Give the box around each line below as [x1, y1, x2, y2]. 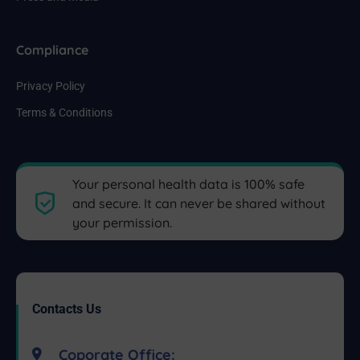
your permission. [72, 215, 173, 231]
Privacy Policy [16, 80, 85, 93]
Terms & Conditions [16, 106, 112, 120]
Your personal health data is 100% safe [72, 176, 305, 193]
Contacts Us [32, 301, 101, 317]
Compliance [16, 42, 88, 59]
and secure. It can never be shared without [72, 195, 326, 212]
